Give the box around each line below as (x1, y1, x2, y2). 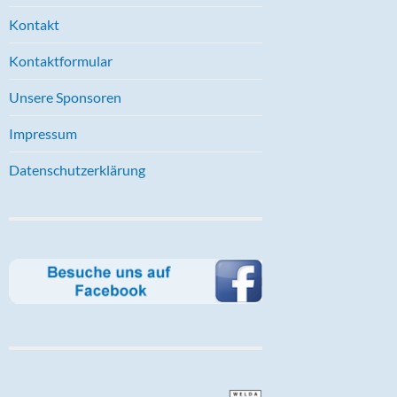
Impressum (9, 124, 77, 142)
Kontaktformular (9, 51, 113, 69)
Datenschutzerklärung (9, 160, 145, 178)
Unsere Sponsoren (9, 88, 121, 105)
